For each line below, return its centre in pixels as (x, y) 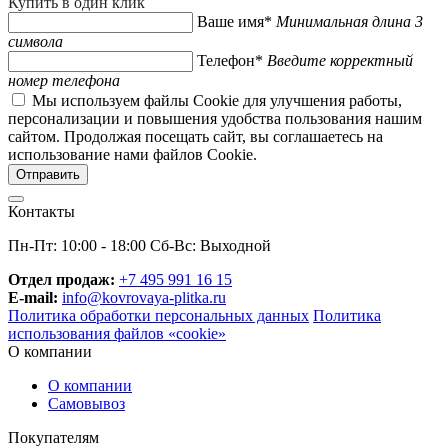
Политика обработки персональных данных (158, 315)
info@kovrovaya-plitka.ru (144, 297)
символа (35, 41)
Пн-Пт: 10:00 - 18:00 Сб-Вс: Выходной (139, 245)
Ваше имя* (234, 21)
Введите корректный (340, 60)
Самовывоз (86, 403)
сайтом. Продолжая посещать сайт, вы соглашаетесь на (195, 136)
